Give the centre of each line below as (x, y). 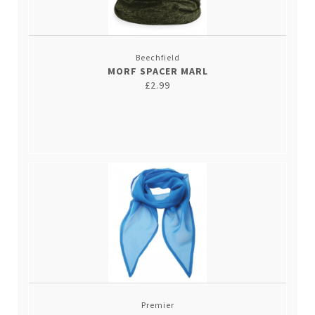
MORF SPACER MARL (157, 71)
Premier (157, 304)
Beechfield (157, 57)
